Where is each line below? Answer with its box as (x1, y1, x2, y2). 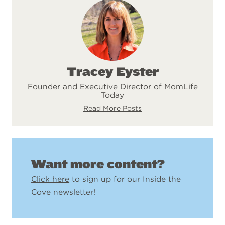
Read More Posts (83, 104, 142, 113)
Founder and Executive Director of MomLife (27, 81, 198, 91)
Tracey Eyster (66, 64, 159, 79)
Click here (31, 174, 70, 184)
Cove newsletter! (31, 187, 96, 197)
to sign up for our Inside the (69, 174, 181, 184)
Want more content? (31, 156, 165, 172)
